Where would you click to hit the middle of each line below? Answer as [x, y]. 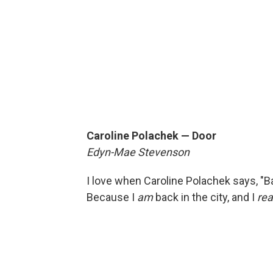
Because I [112, 197]
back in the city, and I [205, 197]
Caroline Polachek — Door [151, 135]
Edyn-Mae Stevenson [138, 152]
